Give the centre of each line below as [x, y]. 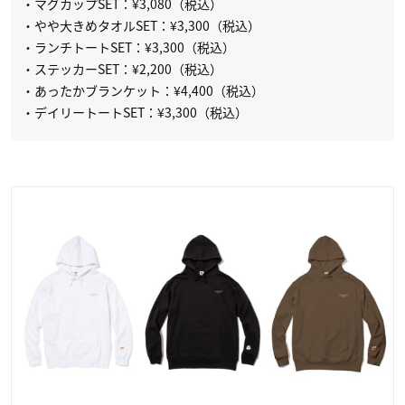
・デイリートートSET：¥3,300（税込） [135, 113]
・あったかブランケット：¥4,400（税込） [143, 91]
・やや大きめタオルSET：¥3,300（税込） [141, 26]
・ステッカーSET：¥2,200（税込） [122, 69]
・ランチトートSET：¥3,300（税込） [128, 47]
